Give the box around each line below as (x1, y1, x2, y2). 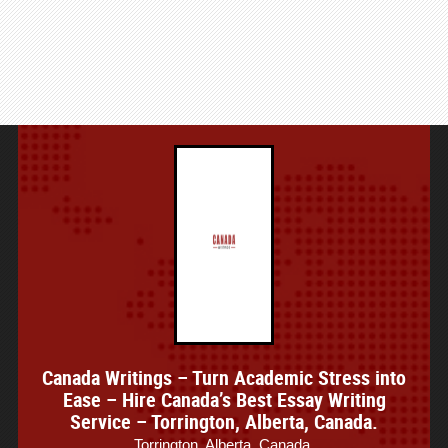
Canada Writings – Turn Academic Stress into (42, 364, 406, 391)
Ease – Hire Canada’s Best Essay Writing (62, 386, 386, 413)
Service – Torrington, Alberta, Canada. (70, 408, 378, 435)
